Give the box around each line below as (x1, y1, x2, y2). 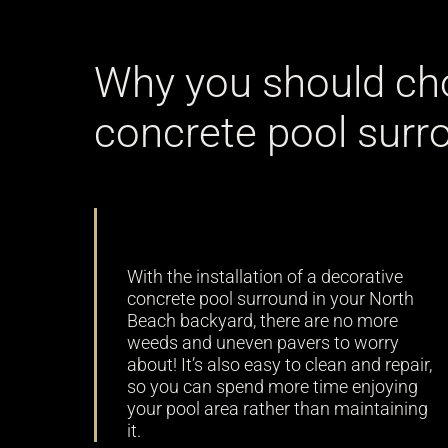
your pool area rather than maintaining (127, 399, 429, 420)
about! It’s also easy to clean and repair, (127, 355, 433, 376)
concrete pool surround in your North (127, 289, 415, 310)
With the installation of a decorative (127, 267, 404, 288)
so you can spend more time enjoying (127, 377, 419, 398)
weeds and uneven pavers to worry (127, 333, 400, 354)
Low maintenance (127, 208, 378, 246)
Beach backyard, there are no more (127, 311, 399, 332)
